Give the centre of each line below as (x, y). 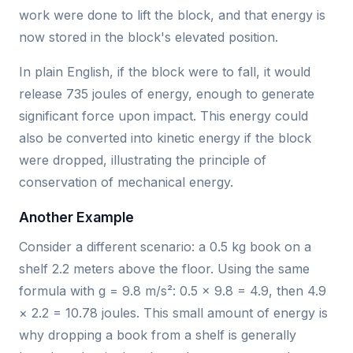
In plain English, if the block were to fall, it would (165, 72)
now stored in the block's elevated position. (149, 37)
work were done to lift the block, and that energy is (172, 15)
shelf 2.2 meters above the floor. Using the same (164, 269)
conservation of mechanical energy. (126, 182)
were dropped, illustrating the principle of (143, 160)
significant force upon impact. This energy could (163, 116)
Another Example (76, 217)
